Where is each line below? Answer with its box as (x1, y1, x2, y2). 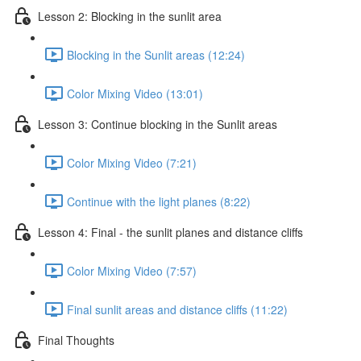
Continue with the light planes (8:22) (67, 193, 251, 210)
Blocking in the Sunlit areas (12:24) (67, 46, 245, 63)
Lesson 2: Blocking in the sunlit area (38, 7, 222, 24)
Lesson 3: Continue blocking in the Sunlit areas (38, 115, 277, 132)
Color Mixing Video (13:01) (67, 85, 203, 102)
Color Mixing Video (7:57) (67, 262, 197, 279)
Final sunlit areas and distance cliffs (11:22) (67, 301, 288, 317)
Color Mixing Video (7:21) (67, 154, 197, 171)
